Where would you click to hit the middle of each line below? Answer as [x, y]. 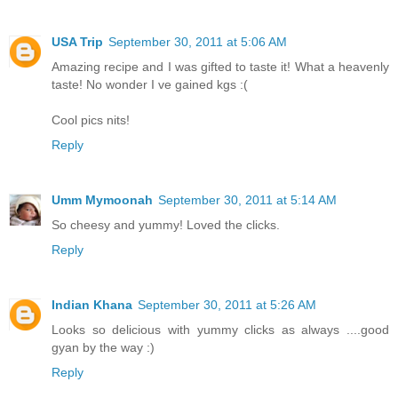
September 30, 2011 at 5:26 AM [227, 304]
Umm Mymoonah [102, 199]
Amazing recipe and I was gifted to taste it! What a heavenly [220, 66]
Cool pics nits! [91, 119]
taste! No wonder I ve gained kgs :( [150, 84]
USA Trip [77, 41]
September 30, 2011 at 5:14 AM [247, 199]
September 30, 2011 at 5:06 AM [198, 41]
